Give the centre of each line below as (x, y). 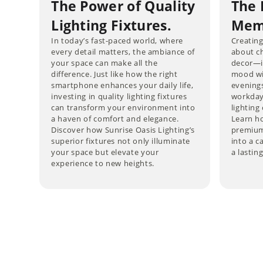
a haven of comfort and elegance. (115, 118)
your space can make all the (104, 63)
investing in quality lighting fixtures (119, 96)
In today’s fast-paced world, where (117, 40)
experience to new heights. (103, 163)
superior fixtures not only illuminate (121, 141)
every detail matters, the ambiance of (123, 51)
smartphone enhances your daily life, (122, 85)
